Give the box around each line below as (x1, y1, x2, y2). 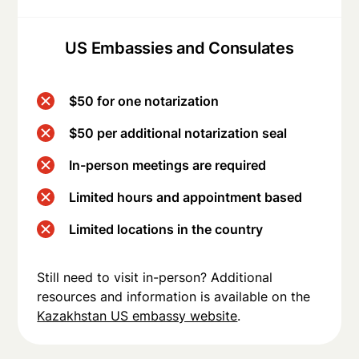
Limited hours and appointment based (69, 189, 303, 206)
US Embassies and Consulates (65, 38, 294, 58)
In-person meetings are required (69, 157, 267, 174)
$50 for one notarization (69, 93, 220, 110)
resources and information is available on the (37, 288, 311, 305)
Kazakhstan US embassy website (37, 308, 238, 325)
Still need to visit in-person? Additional (37, 269, 273, 286)
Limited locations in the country (69, 221, 264, 238)
